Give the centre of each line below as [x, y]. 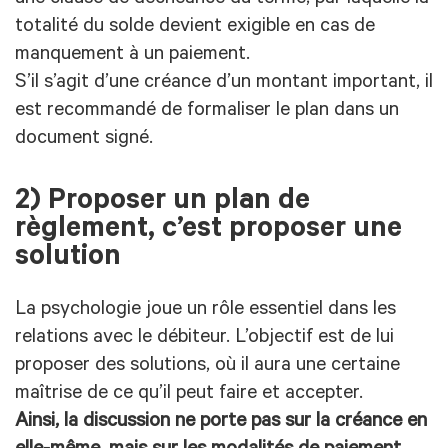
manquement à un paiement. [132, 55]
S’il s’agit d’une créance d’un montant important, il [224, 83]
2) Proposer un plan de [162, 203]
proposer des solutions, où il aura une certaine [207, 367]
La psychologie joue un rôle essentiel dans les [205, 311]
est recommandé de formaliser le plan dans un [207, 111]
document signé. [84, 139]
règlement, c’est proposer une [208, 231]
